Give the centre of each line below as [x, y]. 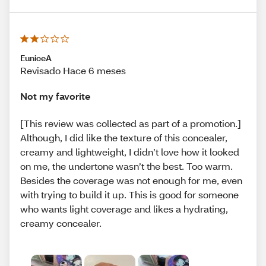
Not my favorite [55, 96]
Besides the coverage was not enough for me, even [131, 180]
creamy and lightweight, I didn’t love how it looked [130, 151]
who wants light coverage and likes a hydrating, [124, 208]
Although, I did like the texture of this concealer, [124, 137]
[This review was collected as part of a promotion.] [131, 123]
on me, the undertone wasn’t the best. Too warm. [126, 166]
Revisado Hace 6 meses [73, 71]
